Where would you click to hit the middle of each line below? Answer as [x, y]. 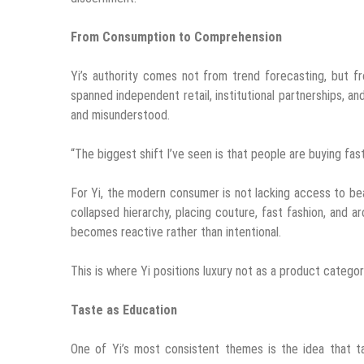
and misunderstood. [120, 115]
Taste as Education [124, 310]
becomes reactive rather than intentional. [176, 232]
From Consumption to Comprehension [176, 37]
